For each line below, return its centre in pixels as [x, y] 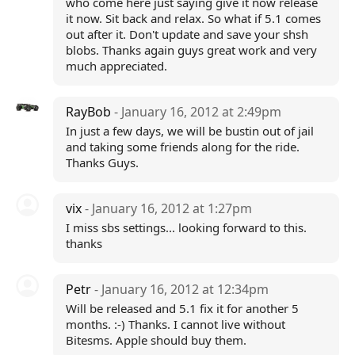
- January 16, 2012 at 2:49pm [197, 112]
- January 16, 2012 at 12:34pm [181, 289]
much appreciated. [116, 66]
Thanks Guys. [102, 162]
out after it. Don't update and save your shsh [187, 34]
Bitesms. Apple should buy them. [156, 340]
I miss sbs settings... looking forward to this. [186, 227]
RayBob [90, 112]
